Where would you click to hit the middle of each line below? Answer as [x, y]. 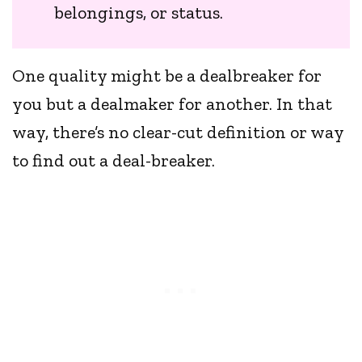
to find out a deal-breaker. [114, 161]
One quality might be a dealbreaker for [167, 76]
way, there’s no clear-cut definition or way [178, 133]
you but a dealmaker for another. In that [173, 104]
